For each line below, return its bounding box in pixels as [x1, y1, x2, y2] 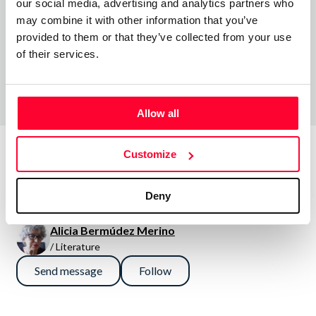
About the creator [16, 171, 204, 188]
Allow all [137, 107, 179, 119]
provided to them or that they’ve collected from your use [16, 30, 291, 43]
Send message [35, 264, 102, 277]
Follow [139, 264, 171, 277]
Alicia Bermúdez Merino [50, 224, 175, 237]
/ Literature [50, 241, 100, 253]
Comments [16, 24, 100, 38]
